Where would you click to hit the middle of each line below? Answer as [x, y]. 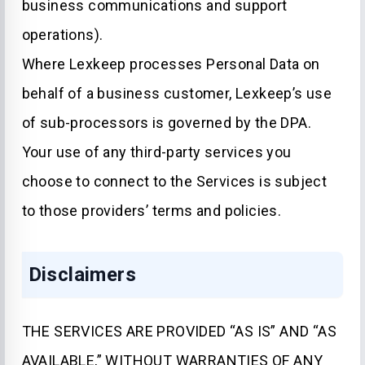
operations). [62, 35]
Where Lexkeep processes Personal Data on [171, 64]
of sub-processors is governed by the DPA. [166, 123]
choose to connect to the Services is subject [174, 181]
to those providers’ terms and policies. [152, 211]
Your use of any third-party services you [156, 152]
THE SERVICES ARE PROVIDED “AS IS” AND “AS [179, 331]
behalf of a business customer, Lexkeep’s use [177, 93]
